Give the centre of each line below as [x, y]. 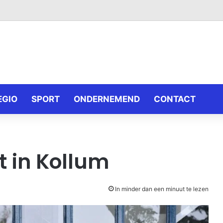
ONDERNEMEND [107, 99]
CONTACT [175, 99]
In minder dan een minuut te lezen [161, 189]
